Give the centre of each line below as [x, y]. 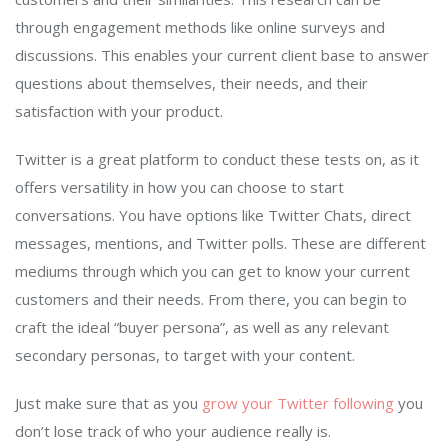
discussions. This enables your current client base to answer [222, 55]
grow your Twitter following [298, 403]
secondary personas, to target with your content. [185, 355]
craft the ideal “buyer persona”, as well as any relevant [202, 327]
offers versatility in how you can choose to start [179, 187]
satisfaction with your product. [119, 111]
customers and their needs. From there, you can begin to [211, 299]
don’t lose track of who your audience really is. [173, 431]
